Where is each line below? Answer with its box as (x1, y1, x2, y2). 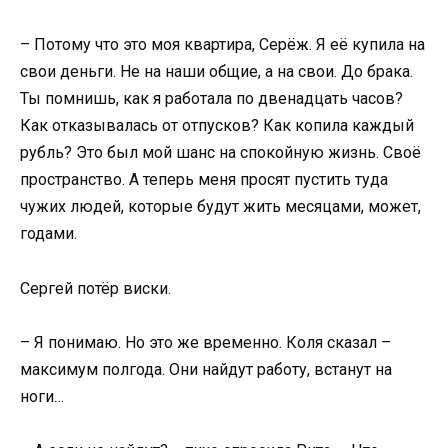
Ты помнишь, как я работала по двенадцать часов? (20, 89, 403, 109)
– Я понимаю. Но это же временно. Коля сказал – (20, 332, 391, 352)
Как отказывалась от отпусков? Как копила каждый (20, 116, 414, 136)
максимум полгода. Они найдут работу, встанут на (20, 359, 392, 379)
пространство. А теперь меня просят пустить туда (20, 170, 388, 190)
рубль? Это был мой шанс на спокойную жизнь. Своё (20, 143, 421, 163)
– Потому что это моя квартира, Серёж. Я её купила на (20, 35, 425, 55)
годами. (20, 224, 77, 244)
